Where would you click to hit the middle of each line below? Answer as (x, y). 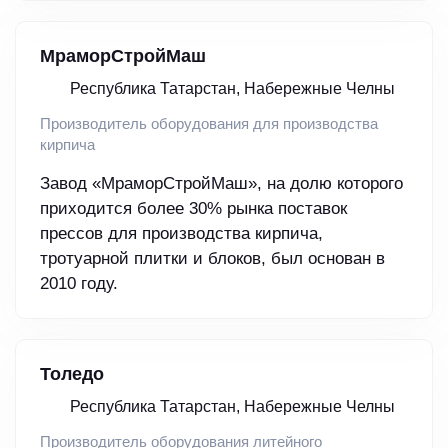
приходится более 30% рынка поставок (193, 209)
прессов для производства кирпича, (181, 234)
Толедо (72, 374)
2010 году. (79, 284)
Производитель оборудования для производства (209, 124)
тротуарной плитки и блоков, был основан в (212, 259)
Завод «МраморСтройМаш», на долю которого (221, 184)
